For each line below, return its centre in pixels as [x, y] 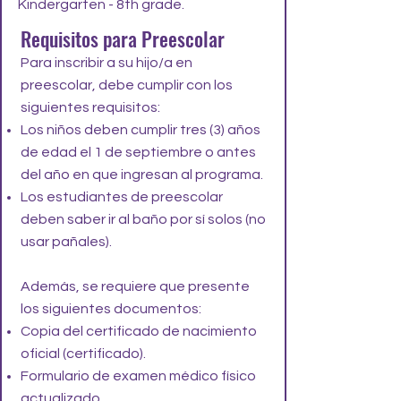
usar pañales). [66, 242]
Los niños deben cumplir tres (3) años [141, 130]
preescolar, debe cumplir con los [127, 85]
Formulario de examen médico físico [138, 376]
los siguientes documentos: [111, 309]
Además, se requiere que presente [135, 286]
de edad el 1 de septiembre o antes [138, 152]
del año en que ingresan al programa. [142, 175]
